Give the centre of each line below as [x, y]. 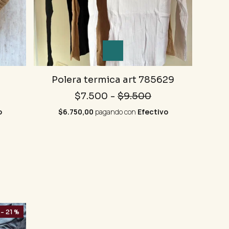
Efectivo [153, 112]
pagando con [115, 112]
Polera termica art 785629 [113, 80]
